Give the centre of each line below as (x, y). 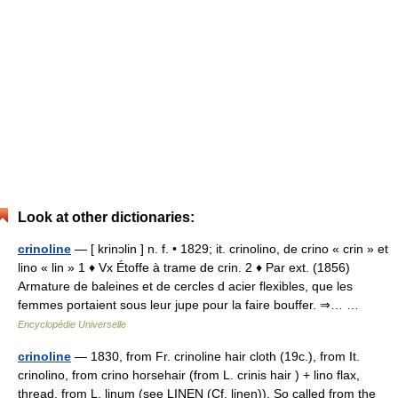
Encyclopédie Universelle (72, 324)
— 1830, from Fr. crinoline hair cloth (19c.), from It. (215, 356)
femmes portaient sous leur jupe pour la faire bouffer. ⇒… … (192, 305)
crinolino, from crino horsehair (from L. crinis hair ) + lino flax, (189, 375)
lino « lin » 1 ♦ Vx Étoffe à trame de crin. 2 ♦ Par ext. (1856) (184, 267)
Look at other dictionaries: (106, 217)
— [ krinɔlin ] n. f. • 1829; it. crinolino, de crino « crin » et (230, 249)
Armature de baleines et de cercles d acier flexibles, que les (185, 286)
